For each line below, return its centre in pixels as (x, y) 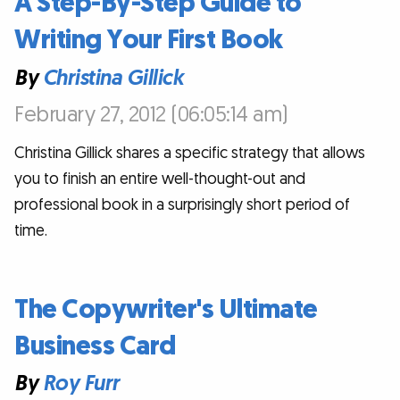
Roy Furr (81, 384)
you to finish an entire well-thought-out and (160, 179)
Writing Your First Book (149, 40)
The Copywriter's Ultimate (166, 309)
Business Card (95, 346)
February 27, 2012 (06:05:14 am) (151, 114)
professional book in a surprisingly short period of (182, 204)
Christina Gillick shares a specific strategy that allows (190, 153)
